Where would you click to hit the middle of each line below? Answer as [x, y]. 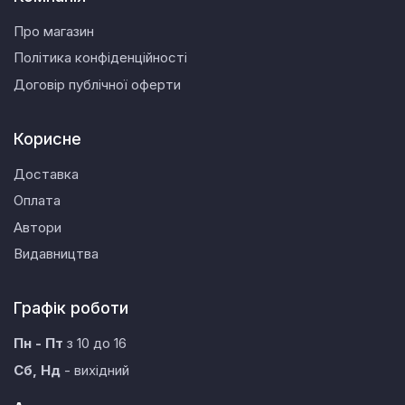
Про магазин [54, 31]
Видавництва [56, 254]
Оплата [37, 201]
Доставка [46, 174]
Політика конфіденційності [100, 58]
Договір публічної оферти [97, 84]
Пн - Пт [38, 344]
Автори [38, 227]
